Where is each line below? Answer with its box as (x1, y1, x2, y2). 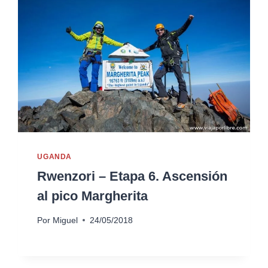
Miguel (52, 215, 78, 225)
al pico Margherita (37, 188, 148, 203)
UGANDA (37, 153, 72, 162)
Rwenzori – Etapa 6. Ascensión (37, 169, 228, 184)
